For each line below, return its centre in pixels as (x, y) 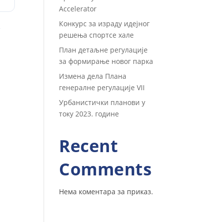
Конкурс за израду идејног (105, 24)
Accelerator (78, 9)
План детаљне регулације (104, 50)
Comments (106, 169)
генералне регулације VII (102, 87)
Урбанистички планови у (102, 102)
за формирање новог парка (106, 61)
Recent (89, 146)
